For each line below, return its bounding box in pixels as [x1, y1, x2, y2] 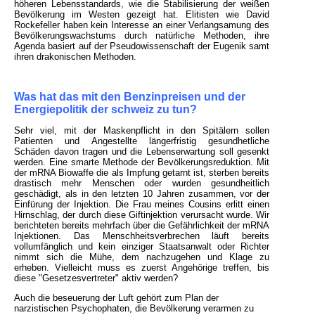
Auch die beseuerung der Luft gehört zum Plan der [14, 292, 219, 304]
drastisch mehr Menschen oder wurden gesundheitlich [14, 178, 270, 189]
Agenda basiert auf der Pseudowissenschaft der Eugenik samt [14, 41, 270, 52]
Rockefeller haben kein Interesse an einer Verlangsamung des [14, 20, 270, 31]
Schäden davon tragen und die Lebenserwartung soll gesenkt [14, 146, 270, 157]
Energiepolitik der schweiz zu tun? [14, 103, 197, 116]
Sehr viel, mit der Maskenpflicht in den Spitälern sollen [14, 125, 270, 136]
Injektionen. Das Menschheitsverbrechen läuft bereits [14, 231, 270, 242]
